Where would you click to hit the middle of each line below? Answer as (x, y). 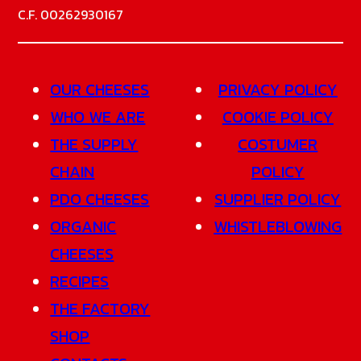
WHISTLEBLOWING (278, 226)
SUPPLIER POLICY (278, 199)
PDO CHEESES (100, 199)
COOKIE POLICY (278, 116)
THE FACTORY (100, 308)
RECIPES (80, 281)
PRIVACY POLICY (278, 89)
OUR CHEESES (100, 89)
